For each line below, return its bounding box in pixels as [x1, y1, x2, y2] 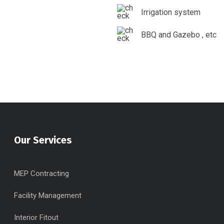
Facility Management [13, 191, 81, 200]
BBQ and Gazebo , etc [141, 29, 216, 39]
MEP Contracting [13, 169, 69, 178]
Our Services [13, 134, 72, 146]
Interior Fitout [13, 213, 58, 222]
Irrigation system [141, 7, 200, 17]
